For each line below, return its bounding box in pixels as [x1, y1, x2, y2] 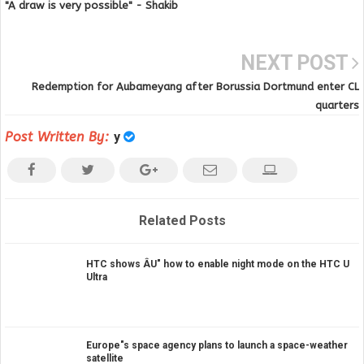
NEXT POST [240, 50, 353, 75]
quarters [315, 98, 359, 111]
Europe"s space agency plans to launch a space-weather [86, 340, 348, 351]
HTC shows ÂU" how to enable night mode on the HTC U [86, 258, 349, 270]
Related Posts [138, 213, 226, 228]
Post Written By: [5, 129, 114, 145]
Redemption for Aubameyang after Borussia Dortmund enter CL [32, 80, 359, 93]
